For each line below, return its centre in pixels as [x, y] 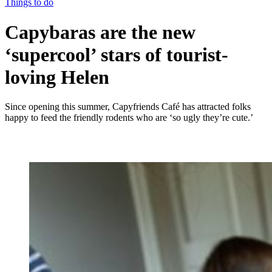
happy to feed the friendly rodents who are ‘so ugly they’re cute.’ [129, 118]
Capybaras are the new [100, 32]
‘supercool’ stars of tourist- [117, 54]
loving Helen [57, 77]
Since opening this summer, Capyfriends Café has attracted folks [128, 107]
